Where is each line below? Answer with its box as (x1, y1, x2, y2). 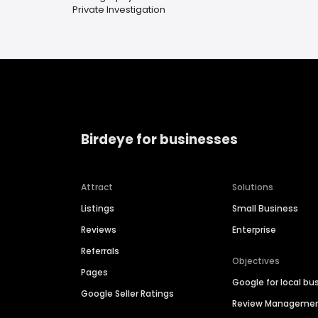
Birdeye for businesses (81, 129, 238, 149)
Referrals (81, 245, 119, 258)
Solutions (232, 181, 274, 194)
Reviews (81, 224, 116, 236)
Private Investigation (72, 3, 165, 16)
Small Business (232, 202, 299, 215)
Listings (81, 202, 114, 215)
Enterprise (232, 224, 277, 236)
